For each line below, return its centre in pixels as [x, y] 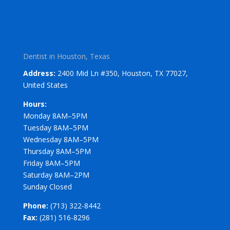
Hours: [35, 104]
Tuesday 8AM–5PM [55, 127]
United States [45, 85]
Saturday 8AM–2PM [56, 175]
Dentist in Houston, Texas [66, 56]
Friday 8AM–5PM [51, 163]
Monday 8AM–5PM [55, 116]
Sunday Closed [47, 186]
